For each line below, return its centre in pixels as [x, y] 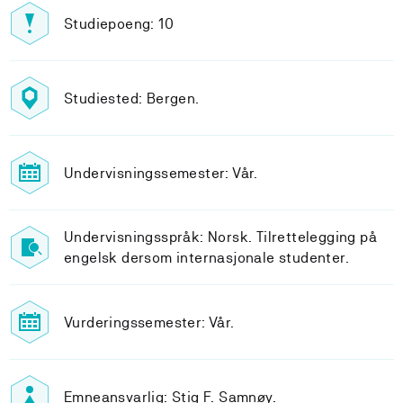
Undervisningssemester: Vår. [161, 173]
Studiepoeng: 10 [119, 23]
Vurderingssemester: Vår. [149, 322]
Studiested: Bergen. [132, 98]
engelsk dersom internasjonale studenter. [206, 258]
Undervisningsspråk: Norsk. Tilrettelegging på [220, 237]
